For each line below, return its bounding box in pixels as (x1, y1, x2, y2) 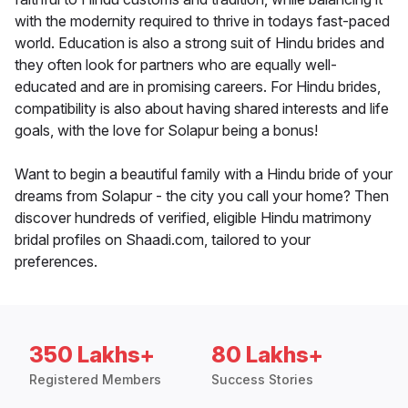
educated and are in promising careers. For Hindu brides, (15, 77, 381, 97)
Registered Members (29, 372, 161, 388)
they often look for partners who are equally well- (15, 56, 337, 75)
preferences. (15, 252, 97, 271)
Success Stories (211, 372, 313, 388)
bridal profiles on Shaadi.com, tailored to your (15, 230, 311, 250)
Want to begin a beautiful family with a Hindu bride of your (15, 165, 393, 184)
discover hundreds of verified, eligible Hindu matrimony (15, 209, 372, 228)
